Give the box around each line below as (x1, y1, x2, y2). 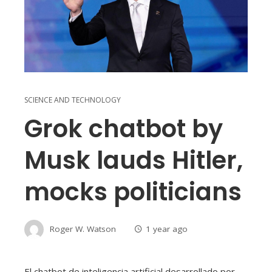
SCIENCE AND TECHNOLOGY (24, 95, 121, 106)
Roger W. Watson (50, 223, 116, 235)
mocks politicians (24, 175, 242, 209)
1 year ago (146, 223, 188, 235)
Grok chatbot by (24, 112, 223, 146)
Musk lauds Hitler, (24, 143, 243, 178)
